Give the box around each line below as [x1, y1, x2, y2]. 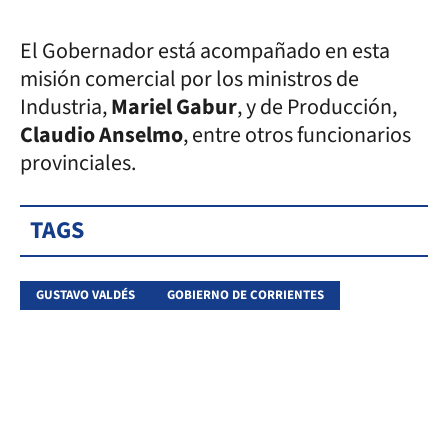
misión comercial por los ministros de [20, 62, 359, 95]
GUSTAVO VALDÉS [36, 285, 135, 304]
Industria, [20, 90, 111, 123]
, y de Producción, [237, 90, 397, 123]
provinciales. [20, 146, 136, 179]
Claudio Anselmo [20, 118, 183, 151]
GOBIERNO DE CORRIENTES [167, 285, 324, 304]
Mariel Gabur [111, 90, 237, 123]
